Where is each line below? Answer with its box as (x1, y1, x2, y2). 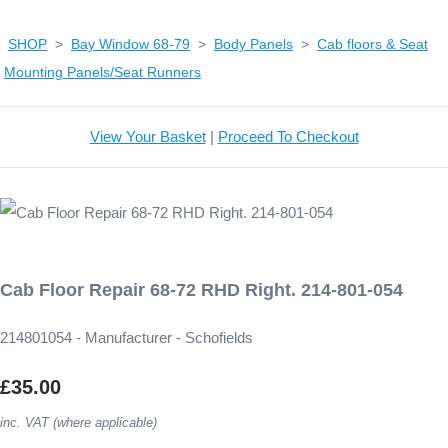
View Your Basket (89, 128, 206, 146)
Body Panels (214, 36, 293, 53)
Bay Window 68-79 (71, 36, 190, 53)
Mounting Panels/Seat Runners (4, 64, 201, 81)
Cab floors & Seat (317, 36, 428, 53)
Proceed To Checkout (217, 128, 359, 146)
